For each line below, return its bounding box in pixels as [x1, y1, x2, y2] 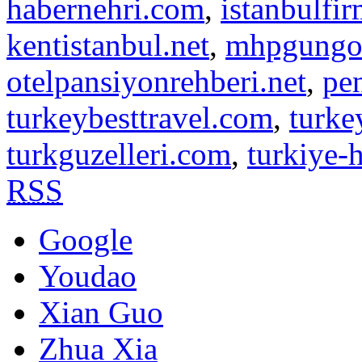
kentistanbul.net [6, 27, 209, 63]
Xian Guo [39, 295, 163, 330]
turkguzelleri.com [6, 137, 231, 172]
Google [39, 222, 133, 258]
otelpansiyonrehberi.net [6, 64, 306, 99]
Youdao [39, 259, 137, 294]
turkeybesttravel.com [6, 100, 273, 136]
